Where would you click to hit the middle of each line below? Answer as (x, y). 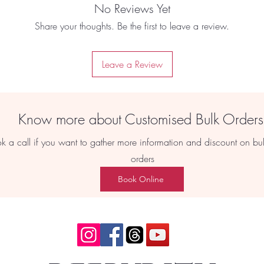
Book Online (141, 179)
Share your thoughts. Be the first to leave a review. (132, 26)
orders (142, 159)
